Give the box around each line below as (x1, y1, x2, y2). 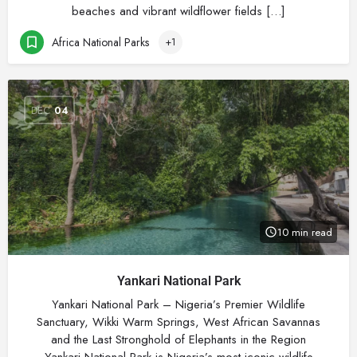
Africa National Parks (52, 33, 149, 50)
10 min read (277, 224, 332, 240)
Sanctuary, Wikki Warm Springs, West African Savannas (37, 313, 320, 331)
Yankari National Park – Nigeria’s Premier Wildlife (52, 296, 305, 313)
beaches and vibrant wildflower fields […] (72, 2, 285, 20)
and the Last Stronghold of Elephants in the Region (51, 331, 306, 348)
